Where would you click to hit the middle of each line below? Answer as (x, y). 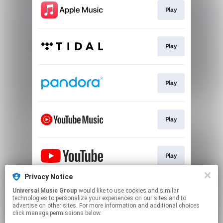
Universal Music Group (45, 191)
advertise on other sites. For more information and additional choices (106, 206)
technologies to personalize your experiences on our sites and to (99, 198)
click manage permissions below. (57, 213)
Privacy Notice (49, 177)
